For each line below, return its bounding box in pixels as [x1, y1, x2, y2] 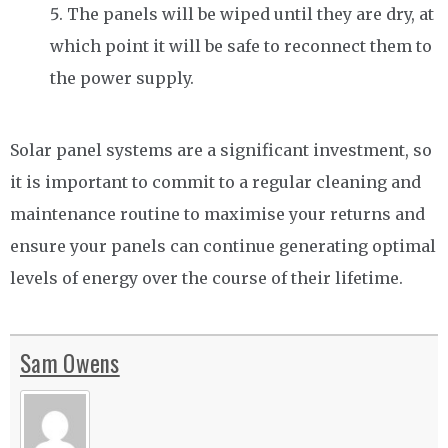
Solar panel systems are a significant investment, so [10, 140, 432, 160]
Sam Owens [20, 346, 120, 380]
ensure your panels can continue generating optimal [10, 236, 436, 256]
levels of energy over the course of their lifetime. [10, 268, 403, 288]
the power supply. [50, 68, 194, 88]
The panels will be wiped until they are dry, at [67, 4, 434, 24]
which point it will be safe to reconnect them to [50, 36, 432, 56]
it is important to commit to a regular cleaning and [10, 172, 421, 192]
